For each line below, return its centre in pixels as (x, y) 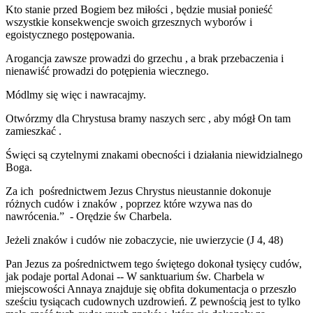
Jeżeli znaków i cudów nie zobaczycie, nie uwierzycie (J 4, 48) (144, 240)
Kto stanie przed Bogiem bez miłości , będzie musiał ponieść (139, 10)
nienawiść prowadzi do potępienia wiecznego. (107, 71)
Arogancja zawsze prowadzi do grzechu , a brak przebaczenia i (145, 59)
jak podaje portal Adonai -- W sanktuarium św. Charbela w (135, 277)
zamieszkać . (34, 131)
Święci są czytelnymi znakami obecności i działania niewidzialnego (154, 155)
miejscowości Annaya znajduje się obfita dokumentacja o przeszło (151, 289)
